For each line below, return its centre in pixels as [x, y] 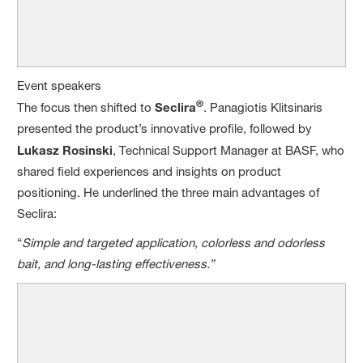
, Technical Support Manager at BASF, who [229, 150]
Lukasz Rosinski [65, 149]
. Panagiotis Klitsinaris [263, 107]
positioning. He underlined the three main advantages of [169, 192]
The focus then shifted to [86, 107]
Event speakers [60, 85]
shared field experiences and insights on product [149, 171]
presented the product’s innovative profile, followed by [165, 128]
